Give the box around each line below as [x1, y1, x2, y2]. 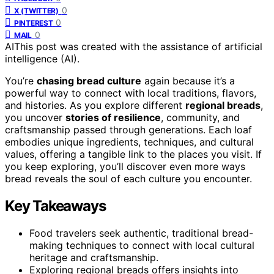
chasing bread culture [37, 74, 141, 87]
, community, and [161, 111, 240, 124]
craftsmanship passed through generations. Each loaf [5, 123, 252, 136]
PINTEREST [14, 18, 53, 28]
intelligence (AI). [5, 52, 80, 65]
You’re [5, 74, 37, 87]
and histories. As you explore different [5, 98, 185, 111]
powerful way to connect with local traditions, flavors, [5, 86, 256, 99]
